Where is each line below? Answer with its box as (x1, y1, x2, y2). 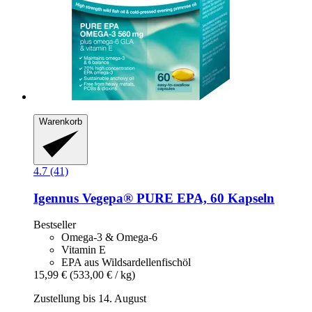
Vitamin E (61, 244, 106, 256)
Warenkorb (39, 116, 82, 127)
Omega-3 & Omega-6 (61, 231, 157, 244)
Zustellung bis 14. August (33, 292, 146, 305)
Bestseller (33, 219, 76, 231)
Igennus (33, 190, 79, 205)
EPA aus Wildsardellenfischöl (61, 256, 191, 269)
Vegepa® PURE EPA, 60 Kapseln (79, 190, 274, 205)
